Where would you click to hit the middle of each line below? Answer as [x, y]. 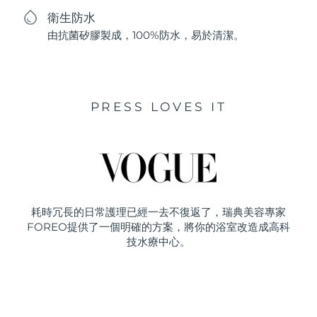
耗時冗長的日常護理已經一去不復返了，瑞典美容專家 [158, 212]
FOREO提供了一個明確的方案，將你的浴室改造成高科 [158, 226]
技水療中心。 [158, 241]
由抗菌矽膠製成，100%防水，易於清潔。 [146, 35]
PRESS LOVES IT [158, 107]
